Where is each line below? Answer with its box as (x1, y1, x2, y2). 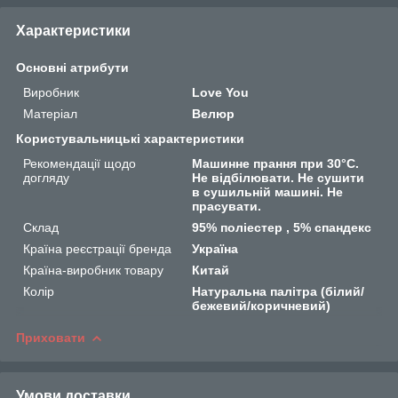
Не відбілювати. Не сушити (192, 170, 365, 185)
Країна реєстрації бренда (23, 241, 171, 256)
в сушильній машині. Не (192, 184, 344, 199)
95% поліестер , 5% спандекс (192, 219, 372, 235)
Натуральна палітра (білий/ (192, 283, 365, 298)
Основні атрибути (16, 60, 129, 75)
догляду (23, 170, 69, 185)
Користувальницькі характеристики (16, 131, 244, 146)
